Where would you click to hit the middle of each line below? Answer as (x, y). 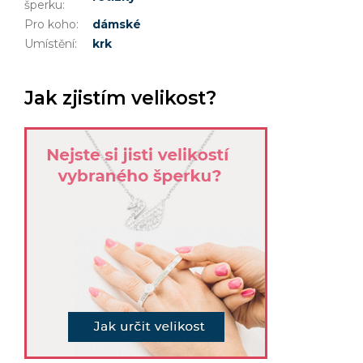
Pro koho (50, 24)
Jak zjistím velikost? (120, 98)
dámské (117, 24)
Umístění (49, 43)
